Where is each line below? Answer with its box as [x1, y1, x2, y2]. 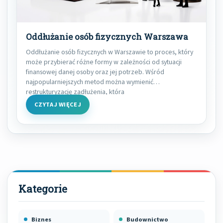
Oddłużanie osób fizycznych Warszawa [26, 31, 188, 43]
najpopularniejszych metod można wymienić [26, 77, 153, 87]
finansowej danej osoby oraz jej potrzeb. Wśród [26, 67, 164, 77]
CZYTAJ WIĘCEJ [34, 101, 82, 109]
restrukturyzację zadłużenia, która [26, 87, 124, 97]
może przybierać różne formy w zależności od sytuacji [26, 57, 182, 67]
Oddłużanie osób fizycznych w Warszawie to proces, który [26, 47, 193, 57]
